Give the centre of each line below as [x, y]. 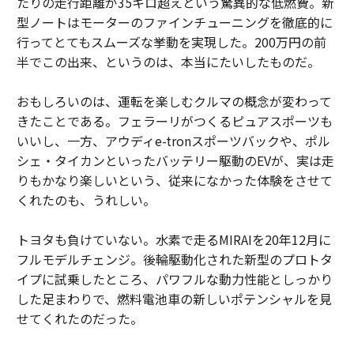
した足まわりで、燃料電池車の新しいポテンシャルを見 [174, 298]
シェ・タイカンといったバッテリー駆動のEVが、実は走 [175, 160]
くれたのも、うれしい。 [86, 200]
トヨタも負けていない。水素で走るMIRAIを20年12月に [173, 239]
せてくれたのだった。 [79, 318]
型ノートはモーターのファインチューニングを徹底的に [174, 22]
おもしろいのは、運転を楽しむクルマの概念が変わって [174, 101]
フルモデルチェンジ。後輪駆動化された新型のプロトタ [174, 259]
